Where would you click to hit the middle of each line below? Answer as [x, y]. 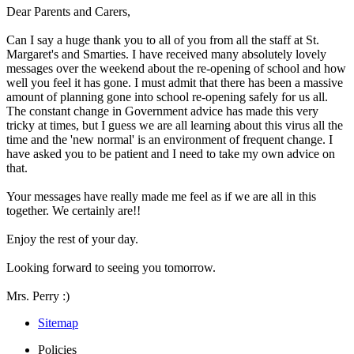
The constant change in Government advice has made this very [162, 111]
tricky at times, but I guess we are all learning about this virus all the [175, 126]
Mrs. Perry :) [38, 296]
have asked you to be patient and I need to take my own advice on [171, 154]
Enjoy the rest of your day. [72, 239]
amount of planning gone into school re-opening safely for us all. [167, 97]
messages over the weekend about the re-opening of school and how [176, 69]
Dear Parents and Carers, [68, 12]
